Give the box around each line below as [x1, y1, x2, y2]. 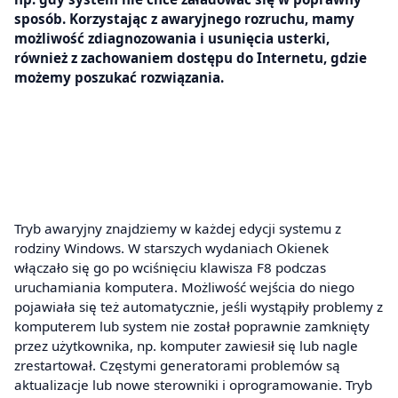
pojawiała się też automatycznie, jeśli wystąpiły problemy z [14, 298, 383, 316]
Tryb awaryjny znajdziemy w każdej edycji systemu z [14, 219, 341, 238]
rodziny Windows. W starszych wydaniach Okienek [14, 239, 329, 258]
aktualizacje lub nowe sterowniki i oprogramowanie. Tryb [14, 376, 372, 394]
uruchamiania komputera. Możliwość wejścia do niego [14, 278, 354, 297]
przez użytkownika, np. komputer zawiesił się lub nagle [14, 337, 358, 355]
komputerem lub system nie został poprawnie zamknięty [14, 317, 370, 336]
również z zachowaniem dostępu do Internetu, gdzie [14, 48, 367, 67]
